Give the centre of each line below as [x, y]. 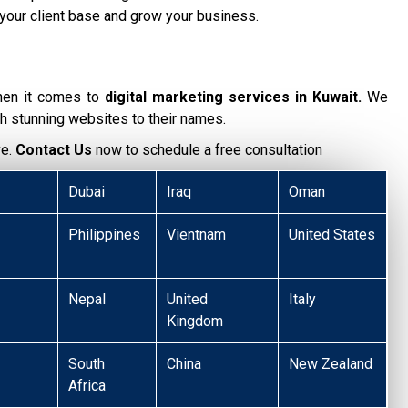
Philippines [105, 234]
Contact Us [54, 149]
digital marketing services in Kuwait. [233, 97]
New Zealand [331, 363]
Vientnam [197, 234]
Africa [87, 385]
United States [332, 234]
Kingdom [195, 321]
